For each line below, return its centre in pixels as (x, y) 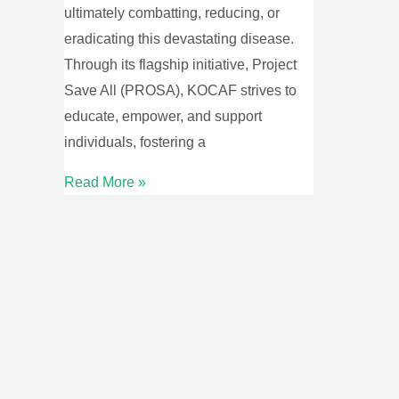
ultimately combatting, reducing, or (172, 13)
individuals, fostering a (135, 142)
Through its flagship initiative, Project (180, 65)
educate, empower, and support (163, 117)
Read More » (105, 183)
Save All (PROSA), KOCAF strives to (180, 91)
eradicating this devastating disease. (179, 39)
